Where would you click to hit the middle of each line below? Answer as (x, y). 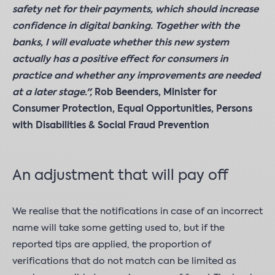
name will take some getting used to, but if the (118, 228)
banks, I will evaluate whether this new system (121, 43)
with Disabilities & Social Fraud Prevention (111, 126)
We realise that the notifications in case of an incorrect (137, 211)
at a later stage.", (52, 92)
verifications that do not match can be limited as (124, 261)
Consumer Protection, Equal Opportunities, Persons (132, 109)
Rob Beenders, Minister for (154, 92)
